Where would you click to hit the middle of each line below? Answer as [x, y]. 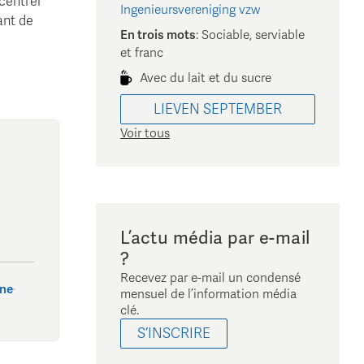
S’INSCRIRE [174, 334]
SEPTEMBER [243, 110]
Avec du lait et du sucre [206, 78]
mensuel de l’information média [208, 295]
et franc [142, 53]
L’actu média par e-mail [215, 238]
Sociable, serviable [253, 35]
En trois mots [158, 35]
